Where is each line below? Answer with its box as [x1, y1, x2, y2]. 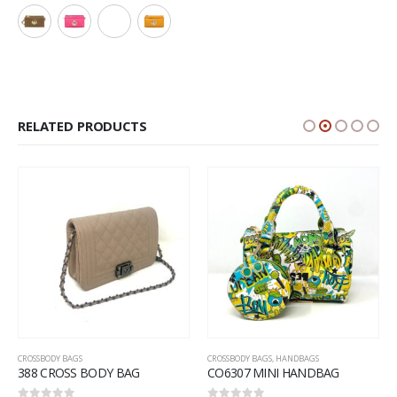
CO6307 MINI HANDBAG [207, 364, 339, 382]
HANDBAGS [276, 353, 319, 365]
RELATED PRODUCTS [18, 117, 147, 136]
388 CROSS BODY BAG [18, 364, 140, 382]
